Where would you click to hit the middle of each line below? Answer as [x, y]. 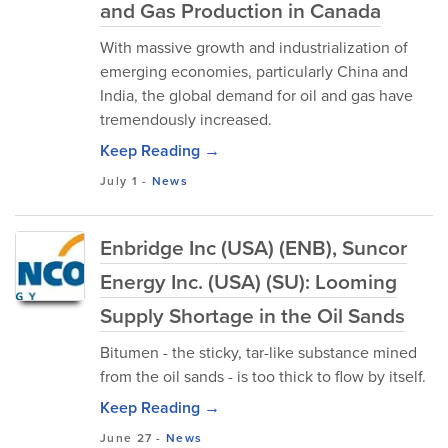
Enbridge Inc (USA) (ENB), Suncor [253, 247]
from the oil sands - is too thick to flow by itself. [263, 376]
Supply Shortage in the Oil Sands [252, 315]
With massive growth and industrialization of [254, 47]
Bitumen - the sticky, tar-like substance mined [258, 352]
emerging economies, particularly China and [254, 71]
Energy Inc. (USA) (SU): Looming [248, 281]
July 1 [119, 181]
